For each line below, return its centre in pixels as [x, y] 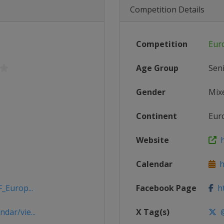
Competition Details [167, 9]
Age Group [157, 68]
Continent [156, 116]
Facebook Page [166, 188]
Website [152, 140]
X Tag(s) [153, 212]
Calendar [154, 164]
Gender [151, 92]
